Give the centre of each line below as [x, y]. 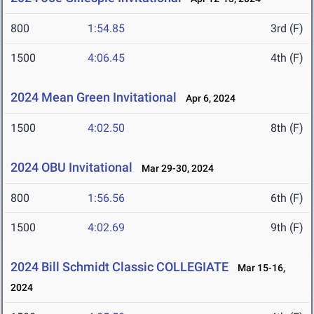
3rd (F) [287, 29]
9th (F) [287, 228]
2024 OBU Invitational [71, 168]
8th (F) [287, 128]
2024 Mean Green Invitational [94, 97]
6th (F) [287, 198]
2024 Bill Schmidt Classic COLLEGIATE [120, 267]
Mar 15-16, [258, 268]
